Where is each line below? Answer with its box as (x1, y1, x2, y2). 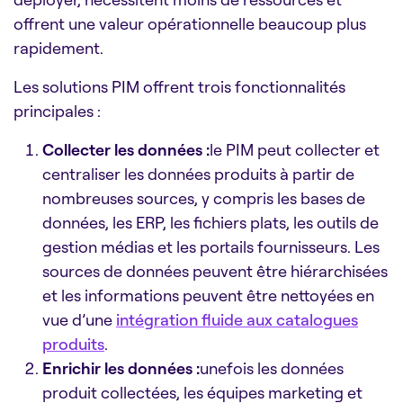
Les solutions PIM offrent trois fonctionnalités (13, 76, 345, 96)
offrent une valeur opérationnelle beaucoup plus (13, 13, 366, 33)
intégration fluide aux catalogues (116, 309, 358, 329)
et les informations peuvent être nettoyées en (42, 284, 374, 305)
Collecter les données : (42, 139, 210, 159)
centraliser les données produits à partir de (42, 163, 354, 184)
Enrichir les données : (42, 357, 200, 378)
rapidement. (13, 37, 103, 58)
